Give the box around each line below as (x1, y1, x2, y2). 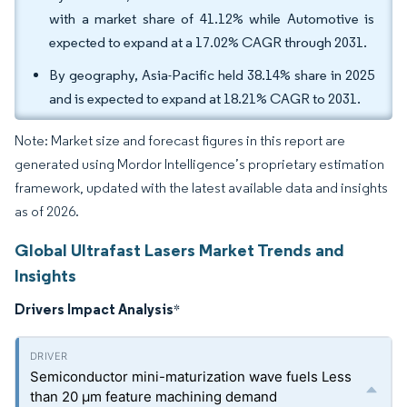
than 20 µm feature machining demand (30, 388, 277, 405)
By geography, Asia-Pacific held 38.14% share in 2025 (49, 66, 374, 84)
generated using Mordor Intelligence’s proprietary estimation (15, 155, 384, 173)
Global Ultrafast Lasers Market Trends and (15, 239, 344, 261)
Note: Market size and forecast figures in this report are (15, 132, 345, 149)
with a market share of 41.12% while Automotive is (49, 10, 374, 27)
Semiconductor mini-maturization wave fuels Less (30, 368, 352, 385)
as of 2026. (15, 203, 79, 220)
